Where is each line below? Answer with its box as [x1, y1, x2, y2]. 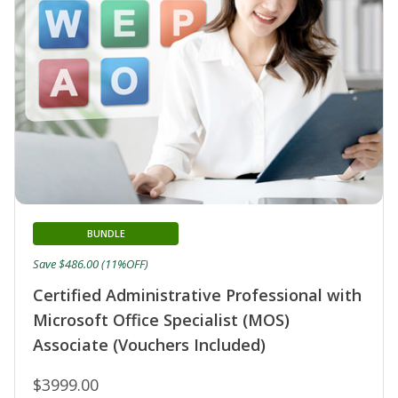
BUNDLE [86, 226, 125, 240]
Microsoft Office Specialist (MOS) [33, 308, 290, 330]
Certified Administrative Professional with [33, 283, 362, 306]
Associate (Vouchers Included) [33, 333, 266, 355]
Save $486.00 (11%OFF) [33, 255, 148, 272]
